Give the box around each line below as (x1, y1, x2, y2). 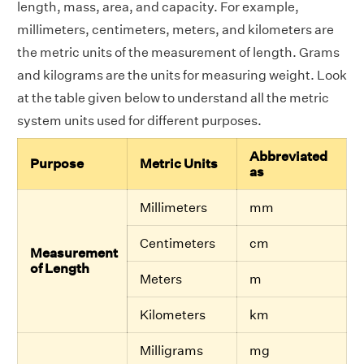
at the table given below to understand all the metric (17, 89, 329, 106)
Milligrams (140, 342, 203, 358)
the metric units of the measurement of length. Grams (17, 44, 340, 60)
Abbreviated (249, 148, 327, 164)
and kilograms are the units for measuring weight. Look (17, 67, 347, 83)
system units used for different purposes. (17, 112, 262, 128)
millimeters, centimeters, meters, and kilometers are (17, 21, 334, 37)
